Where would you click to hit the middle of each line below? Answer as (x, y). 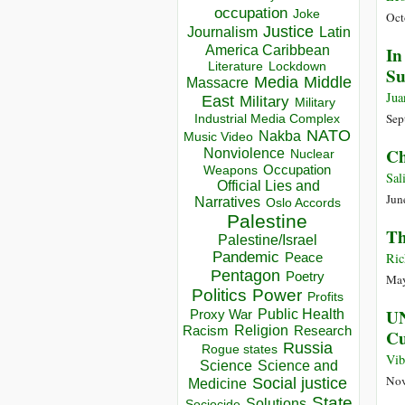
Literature (235, 67)
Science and (297, 366)
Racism (206, 331)
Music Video (218, 137)
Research (323, 331)
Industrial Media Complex (267, 119)
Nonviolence (244, 154)
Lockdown (297, 66)
